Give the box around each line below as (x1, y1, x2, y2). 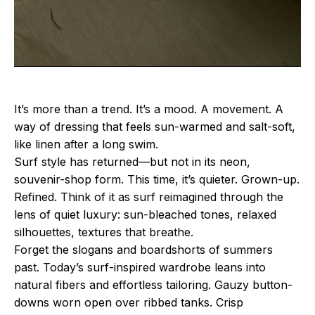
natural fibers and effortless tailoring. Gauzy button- (14, 277, 292, 292)
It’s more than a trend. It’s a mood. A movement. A (14, 101, 283, 116)
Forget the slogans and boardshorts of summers (14, 242, 273, 257)
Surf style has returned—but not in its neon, (14, 154, 250, 169)
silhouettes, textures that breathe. (14, 224, 193, 239)
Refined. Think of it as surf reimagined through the (14, 189, 283, 204)
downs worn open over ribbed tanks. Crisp (14, 295, 243, 309)
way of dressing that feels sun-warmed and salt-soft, (14, 119, 295, 134)
